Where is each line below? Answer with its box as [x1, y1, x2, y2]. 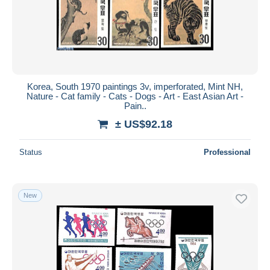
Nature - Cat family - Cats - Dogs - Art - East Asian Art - [27, 90, 243, 101]
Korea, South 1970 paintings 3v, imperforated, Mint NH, [27, 81, 243, 92]
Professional [204, 147, 251, 157]
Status [19, 147, 42, 157]
